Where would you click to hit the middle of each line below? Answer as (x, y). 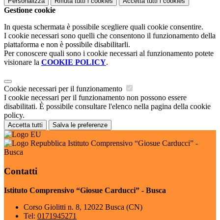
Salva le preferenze (80, 125)
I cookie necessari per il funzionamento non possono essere (95, 98)
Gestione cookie (30, 10)
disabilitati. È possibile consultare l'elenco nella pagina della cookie (107, 107)
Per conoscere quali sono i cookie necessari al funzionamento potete (109, 54)
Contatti (21, 171)
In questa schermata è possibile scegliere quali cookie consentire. (104, 27)
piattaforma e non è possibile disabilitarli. (67, 45)
